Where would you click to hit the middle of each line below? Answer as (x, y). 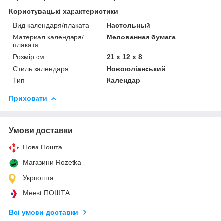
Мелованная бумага (141, 37)
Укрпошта (38, 177)
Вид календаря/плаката (51, 25)
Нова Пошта (42, 147)
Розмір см (29, 56)
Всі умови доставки (44, 212)
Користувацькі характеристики (64, 11)
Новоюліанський (136, 68)
